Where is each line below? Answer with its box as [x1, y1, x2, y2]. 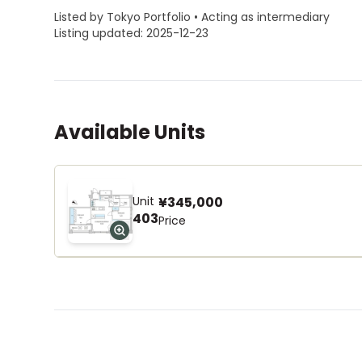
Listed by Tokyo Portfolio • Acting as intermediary [54, 9, 330, 25]
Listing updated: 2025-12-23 [54, 25, 209, 41]
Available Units [54, 119, 206, 145]
